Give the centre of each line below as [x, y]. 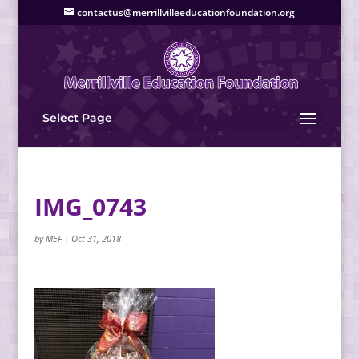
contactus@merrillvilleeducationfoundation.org [186, 12]
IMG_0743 [90, 206]
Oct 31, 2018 [96, 238]
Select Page [77, 118]
